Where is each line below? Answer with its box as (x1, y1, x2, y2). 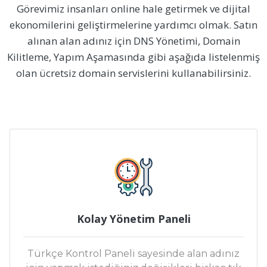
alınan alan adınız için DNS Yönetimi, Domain (27, 34, 240, 48)
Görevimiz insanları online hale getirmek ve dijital (17, 2, 250, 16)
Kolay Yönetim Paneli (76, 212, 191, 226)
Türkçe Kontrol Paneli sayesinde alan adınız (27, 248, 240, 260)
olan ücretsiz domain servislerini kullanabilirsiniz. (16, 66, 251, 80)
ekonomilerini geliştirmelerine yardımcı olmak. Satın (10, 18, 257, 32)
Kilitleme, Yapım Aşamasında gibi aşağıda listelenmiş (7, 50, 260, 64)
